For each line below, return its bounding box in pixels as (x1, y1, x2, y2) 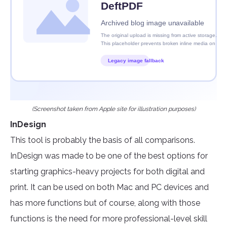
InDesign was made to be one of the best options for (10, 151, 208, 161)
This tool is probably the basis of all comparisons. (10, 135, 195, 145)
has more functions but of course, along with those (10, 198, 200, 208)
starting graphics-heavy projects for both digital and (10, 167, 205, 177)
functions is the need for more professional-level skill (10, 214, 207, 224)
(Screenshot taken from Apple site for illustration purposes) (31, 105, 196, 113)
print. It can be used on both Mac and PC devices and (10, 182, 209, 193)
